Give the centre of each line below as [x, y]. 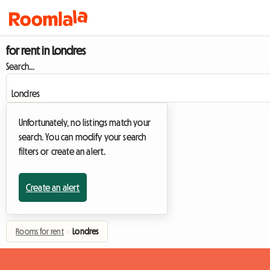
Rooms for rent [40, 231]
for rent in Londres [46, 51]
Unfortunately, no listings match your [85, 122]
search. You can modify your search [83, 137]
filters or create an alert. [62, 151]
